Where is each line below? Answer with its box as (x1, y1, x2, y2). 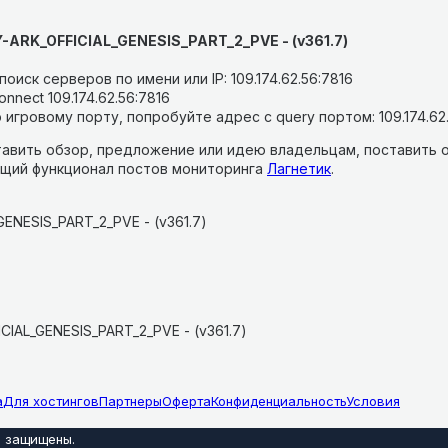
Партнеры (99, 392, 162, 409)
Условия (346, 392, 400, 409)
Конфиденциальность (211, 392, 346, 409)
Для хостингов (3, 392, 99, 409)
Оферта (162, 392, 211, 409)
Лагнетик (267, 159, 331, 177)
